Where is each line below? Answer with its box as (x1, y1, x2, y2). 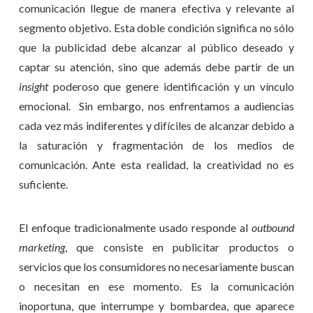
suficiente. (18, 177, 68, 191)
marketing (18, 240, 65, 254)
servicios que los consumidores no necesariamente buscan (18, 260, 295, 274)
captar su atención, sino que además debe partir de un (18, 60, 295, 74)
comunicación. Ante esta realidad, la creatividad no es (18, 158, 295, 172)
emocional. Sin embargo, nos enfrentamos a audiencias (18, 99, 295, 113)
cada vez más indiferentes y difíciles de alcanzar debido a (18, 119, 295, 133)
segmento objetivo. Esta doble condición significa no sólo (18, 21, 295, 35)
